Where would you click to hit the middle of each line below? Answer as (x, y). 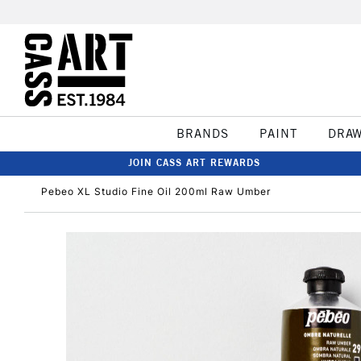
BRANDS (202, 133)
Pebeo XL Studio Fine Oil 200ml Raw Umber (156, 191)
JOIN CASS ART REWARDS (194, 162)
